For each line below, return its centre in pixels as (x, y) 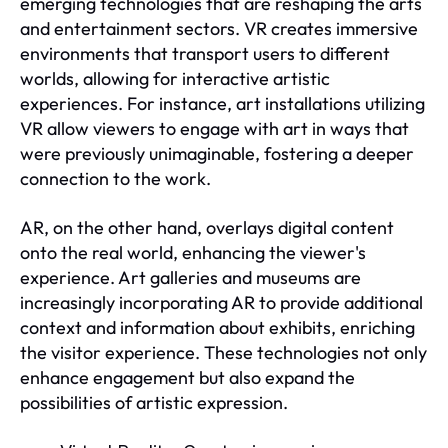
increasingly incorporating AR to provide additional (221, 302)
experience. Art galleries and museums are (190, 277)
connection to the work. (115, 178)
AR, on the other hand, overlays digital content (207, 227)
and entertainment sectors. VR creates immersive (219, 28)
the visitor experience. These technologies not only (223, 352)
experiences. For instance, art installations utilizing (222, 103)
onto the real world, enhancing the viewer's (193, 252)
